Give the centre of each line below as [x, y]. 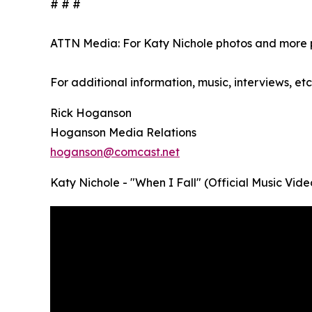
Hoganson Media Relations [123, 133]
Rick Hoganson [91, 113]
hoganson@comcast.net [115, 152]
